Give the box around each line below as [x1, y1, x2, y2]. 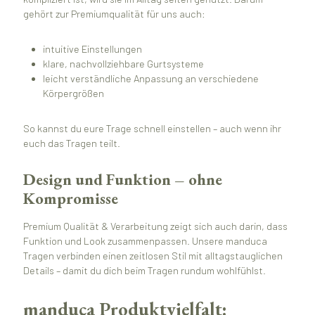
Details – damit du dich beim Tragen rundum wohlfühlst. [22, 264, 266, 276]
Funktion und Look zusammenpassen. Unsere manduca [22, 234, 267, 247]
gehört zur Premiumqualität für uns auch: [22, 8, 205, 20]
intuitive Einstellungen [43, 42, 143, 55]
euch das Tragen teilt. [22, 136, 120, 149]
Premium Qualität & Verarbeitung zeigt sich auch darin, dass [22, 219, 288, 232]
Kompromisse [22, 188, 118, 210]
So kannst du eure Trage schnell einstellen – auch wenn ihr [22, 122, 281, 134]
